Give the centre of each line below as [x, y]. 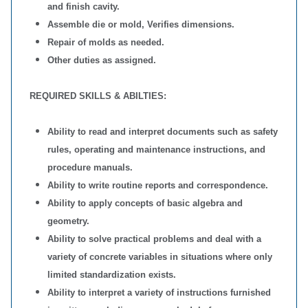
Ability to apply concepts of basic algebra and [145, 203]
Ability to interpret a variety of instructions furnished [159, 293]
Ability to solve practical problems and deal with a [154, 239]
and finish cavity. [84, 7]
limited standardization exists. [112, 275]
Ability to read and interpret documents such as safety [163, 132]
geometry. [68, 221]
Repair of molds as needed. [106, 42]
